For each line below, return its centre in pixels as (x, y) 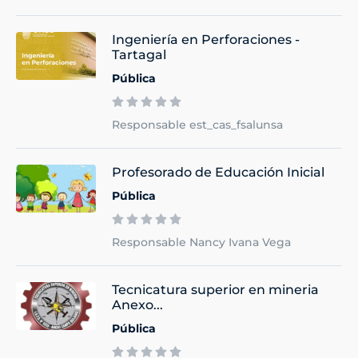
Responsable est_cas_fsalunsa (197, 124)
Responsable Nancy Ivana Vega (201, 242)
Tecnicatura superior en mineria (215, 289)
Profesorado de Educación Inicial (218, 172)
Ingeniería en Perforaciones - (206, 39)
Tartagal (139, 54)
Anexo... (137, 304)
